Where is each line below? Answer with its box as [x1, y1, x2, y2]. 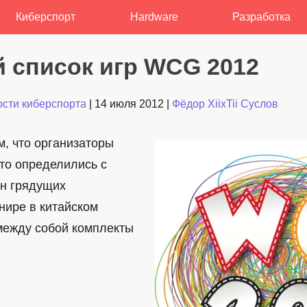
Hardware [130, 11, 178, 23]
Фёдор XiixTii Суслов [172, 98, 278, 110]
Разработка [232, 11, 291, 23]
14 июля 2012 [95, 98, 164, 110]
